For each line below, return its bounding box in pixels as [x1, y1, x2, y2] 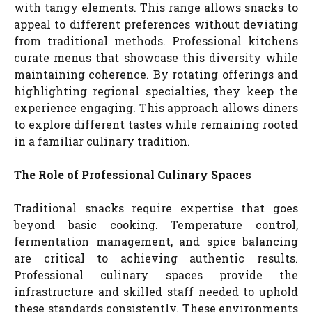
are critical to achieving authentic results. [14, 250, 298, 265]
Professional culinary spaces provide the [14, 267, 298, 282]
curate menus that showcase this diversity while [14, 49, 298, 65]
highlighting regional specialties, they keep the [14, 83, 298, 98]
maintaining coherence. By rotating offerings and [14, 66, 298, 81]
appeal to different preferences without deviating [14, 16, 298, 31]
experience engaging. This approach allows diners [14, 100, 298, 115]
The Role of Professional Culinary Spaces [14, 166, 251, 182]
